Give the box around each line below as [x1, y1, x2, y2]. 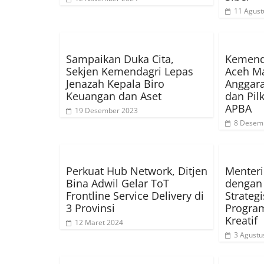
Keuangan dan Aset [66, 89, 161, 104]
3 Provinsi [66, 201, 115, 216]
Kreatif [225, 213, 258, 228]
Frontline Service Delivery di [66, 189, 204, 203]
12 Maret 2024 [75, 217, 123, 228]
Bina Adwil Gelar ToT [66, 176, 169, 191]
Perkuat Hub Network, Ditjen [66, 164, 207, 179]
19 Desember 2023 [75, 105, 138, 116]
